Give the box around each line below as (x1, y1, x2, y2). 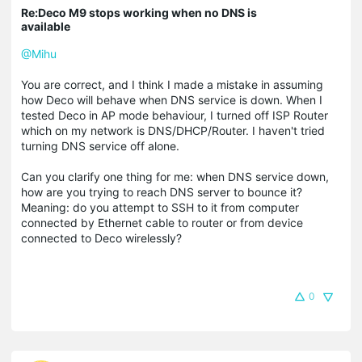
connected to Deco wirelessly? (21, 230, 182, 245)
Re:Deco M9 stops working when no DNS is (21, 5, 257, 19)
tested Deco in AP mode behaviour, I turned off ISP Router (21, 107, 328, 122)
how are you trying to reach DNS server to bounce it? (21, 184, 302, 199)
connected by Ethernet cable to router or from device (21, 215, 303, 229)
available (21, 19, 70, 33)
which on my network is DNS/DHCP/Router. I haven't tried (21, 123, 325, 137)
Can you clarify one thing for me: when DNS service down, (21, 169, 329, 183)
